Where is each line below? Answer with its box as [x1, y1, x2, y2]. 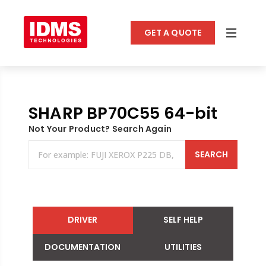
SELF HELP [163, 214, 204, 226]
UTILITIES [164, 241, 202, 254]
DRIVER [68, 214, 98, 226]
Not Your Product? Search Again [28, 122, 172, 135]
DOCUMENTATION [45, 241, 121, 254]
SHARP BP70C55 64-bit [28, 101, 217, 125]
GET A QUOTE [144, 26, 202, 39]
